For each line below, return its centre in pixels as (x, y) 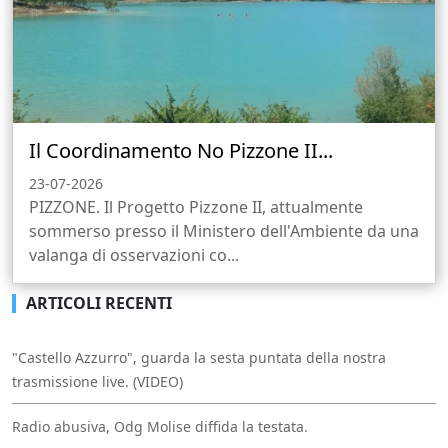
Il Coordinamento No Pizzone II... (181, 151)
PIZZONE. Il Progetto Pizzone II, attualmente (196, 207)
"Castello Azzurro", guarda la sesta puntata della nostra (199, 358)
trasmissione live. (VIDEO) (97, 382)
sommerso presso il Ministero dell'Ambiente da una (224, 231)
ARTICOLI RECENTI (99, 303)
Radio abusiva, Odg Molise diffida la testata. (160, 427)
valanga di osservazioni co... (134, 255)
